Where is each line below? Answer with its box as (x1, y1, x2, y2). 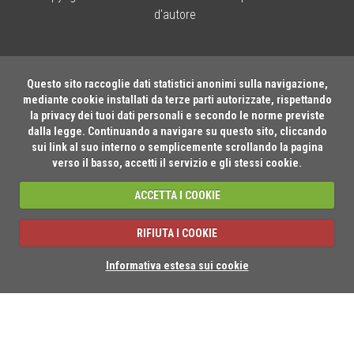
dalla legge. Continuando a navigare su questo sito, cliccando (27, 124, 327, 137)
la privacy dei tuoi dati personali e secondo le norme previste (29, 108, 325, 122)
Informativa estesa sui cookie (105, 258, 249, 272)
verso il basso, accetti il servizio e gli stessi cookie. (52, 156, 302, 169)
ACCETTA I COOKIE (134, 188, 220, 201)
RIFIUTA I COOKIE (137, 226, 217, 239)
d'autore (153, 6, 196, 22)
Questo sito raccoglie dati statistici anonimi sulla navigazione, (26, 77, 328, 90)
